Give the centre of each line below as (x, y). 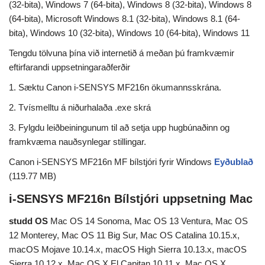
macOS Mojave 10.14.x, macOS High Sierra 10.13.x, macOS (128, 250)
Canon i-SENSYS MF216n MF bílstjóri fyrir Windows (112, 162)
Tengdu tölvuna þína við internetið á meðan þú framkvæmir (122, 53)
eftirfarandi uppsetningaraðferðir (70, 67)
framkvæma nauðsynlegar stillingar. (77, 142)
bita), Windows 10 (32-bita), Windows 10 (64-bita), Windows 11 (129, 33)
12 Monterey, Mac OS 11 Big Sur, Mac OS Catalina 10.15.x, (124, 235)
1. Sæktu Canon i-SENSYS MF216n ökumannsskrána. (115, 88)
